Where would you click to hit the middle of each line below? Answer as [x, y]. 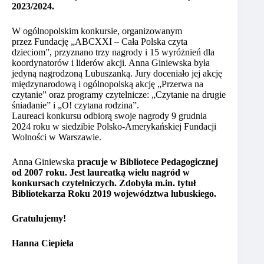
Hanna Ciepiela [43, 243]
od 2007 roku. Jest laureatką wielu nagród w [101, 173]
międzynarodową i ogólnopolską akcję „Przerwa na [108, 84]
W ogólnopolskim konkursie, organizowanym [97, 31]
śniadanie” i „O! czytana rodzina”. [75, 105]
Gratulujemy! [39, 219]
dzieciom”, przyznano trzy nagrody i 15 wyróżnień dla [113, 52]
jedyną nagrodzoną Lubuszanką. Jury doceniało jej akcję [117, 74]
